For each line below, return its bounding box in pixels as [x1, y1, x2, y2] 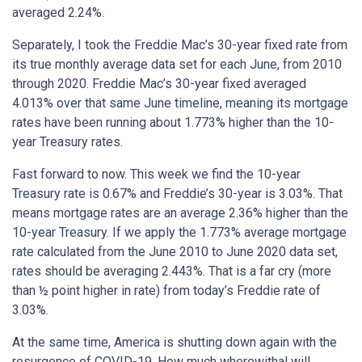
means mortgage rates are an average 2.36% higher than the [12, 205, 348, 221]
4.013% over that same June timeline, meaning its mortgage [12, 95, 348, 112]
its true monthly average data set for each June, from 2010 [12, 57, 342, 73]
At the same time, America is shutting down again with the [12, 335, 337, 351]
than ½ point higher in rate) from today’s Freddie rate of [12, 283, 321, 299]
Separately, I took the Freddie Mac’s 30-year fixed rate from [12, 37, 347, 53]
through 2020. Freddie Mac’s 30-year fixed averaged [12, 76, 306, 92]
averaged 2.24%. [12, 5, 104, 21]
